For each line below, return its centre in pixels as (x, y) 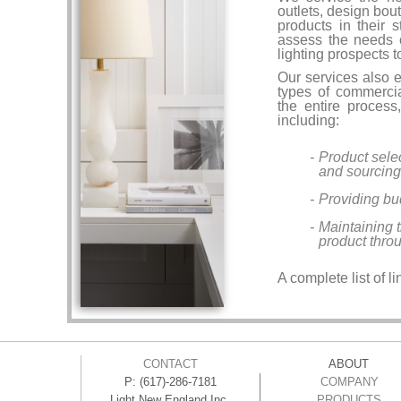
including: (308, 120)
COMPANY (349, 382)
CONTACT (170, 364)
